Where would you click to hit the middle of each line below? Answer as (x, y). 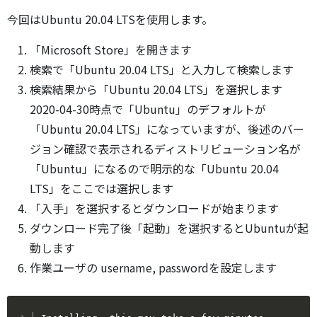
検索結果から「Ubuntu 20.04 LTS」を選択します (156, 89)
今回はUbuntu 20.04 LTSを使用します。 (110, 19)
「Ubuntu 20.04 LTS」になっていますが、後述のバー (167, 128)
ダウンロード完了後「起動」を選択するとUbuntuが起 (169, 227)
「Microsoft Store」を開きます (111, 49)
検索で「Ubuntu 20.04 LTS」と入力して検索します (162, 69)
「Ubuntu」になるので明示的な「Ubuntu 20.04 (154, 168)
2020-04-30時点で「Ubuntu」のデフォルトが (148, 109)
